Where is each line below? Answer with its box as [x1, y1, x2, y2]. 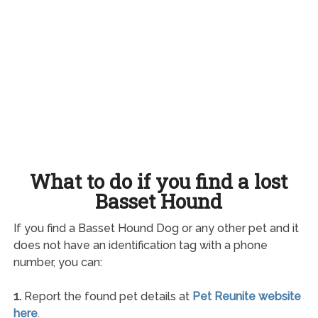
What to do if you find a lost [30, 168, 288, 195]
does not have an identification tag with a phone [13, 238, 268, 253]
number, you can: [13, 256, 102, 270]
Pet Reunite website [192, 290, 301, 304]
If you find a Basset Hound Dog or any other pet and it [13, 221, 299, 236]
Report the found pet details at [21, 290, 192, 304]
